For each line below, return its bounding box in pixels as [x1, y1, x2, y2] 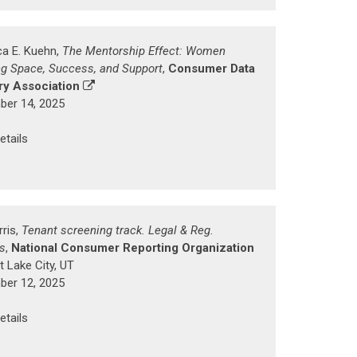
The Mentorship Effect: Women [62, 44, 226, 59]
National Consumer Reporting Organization [11, 241, 254, 256]
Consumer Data [168, 61, 255, 76]
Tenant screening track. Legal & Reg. [22, 223, 214, 238]
